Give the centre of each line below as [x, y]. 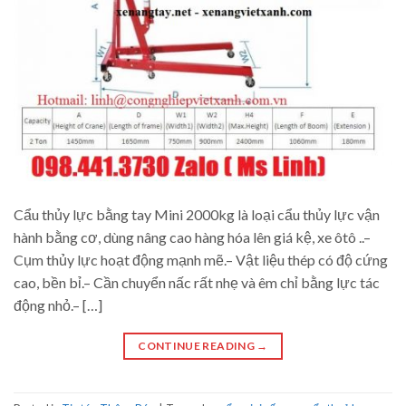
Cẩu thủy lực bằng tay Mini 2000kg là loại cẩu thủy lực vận [197, 215]
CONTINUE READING [198, 346]
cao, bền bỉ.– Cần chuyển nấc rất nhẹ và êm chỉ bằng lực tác [197, 283]
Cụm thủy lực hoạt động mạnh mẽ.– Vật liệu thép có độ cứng [201, 260]
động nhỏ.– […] [58, 305]
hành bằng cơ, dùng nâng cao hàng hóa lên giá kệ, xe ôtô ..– [192, 237]
